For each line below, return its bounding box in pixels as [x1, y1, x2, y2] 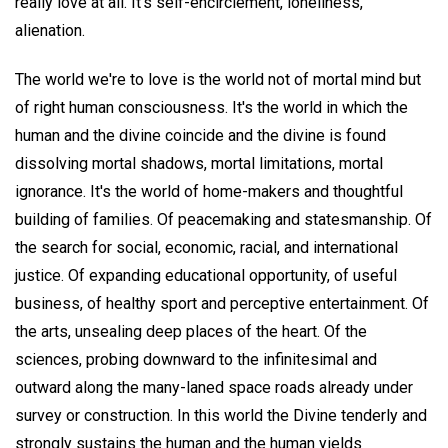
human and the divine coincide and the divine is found [15, 126, 386, 146]
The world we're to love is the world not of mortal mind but [15, 70, 421, 90]
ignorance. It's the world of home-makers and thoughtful [15, 182, 403, 202]
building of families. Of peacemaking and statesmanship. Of [15, 210, 432, 230]
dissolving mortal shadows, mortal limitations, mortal [15, 154, 383, 174]
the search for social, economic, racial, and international [15, 238, 398, 258]
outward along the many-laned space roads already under [15, 378, 413, 398]
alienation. [15, 21, 85, 41]
